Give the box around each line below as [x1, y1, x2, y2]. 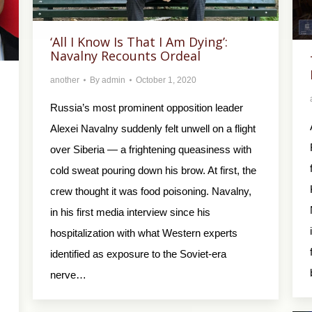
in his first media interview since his [50, 206, 210, 219]
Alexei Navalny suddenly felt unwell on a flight [50, 123, 256, 135]
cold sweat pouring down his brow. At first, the [50, 164, 256, 177]
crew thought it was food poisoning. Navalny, [50, 185, 251, 198]
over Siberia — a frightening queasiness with [50, 143, 251, 156]
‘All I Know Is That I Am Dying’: [50, 33, 228, 51]
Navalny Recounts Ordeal [50, 47, 201, 65]
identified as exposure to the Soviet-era [50, 248, 226, 260]
